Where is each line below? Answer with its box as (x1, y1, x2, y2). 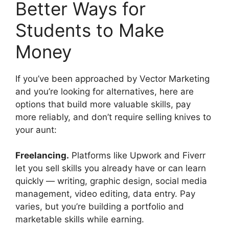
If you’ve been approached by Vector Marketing (15, 73, 210, 84)
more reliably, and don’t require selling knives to (15, 111, 211, 122)
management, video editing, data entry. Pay (15, 189, 195, 199)
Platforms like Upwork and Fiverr (69, 150, 205, 161)
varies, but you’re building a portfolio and (15, 201, 184, 212)
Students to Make (15, 19, 164, 41)
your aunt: (15, 124, 57, 135)
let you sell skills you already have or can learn (15, 163, 206, 174)
